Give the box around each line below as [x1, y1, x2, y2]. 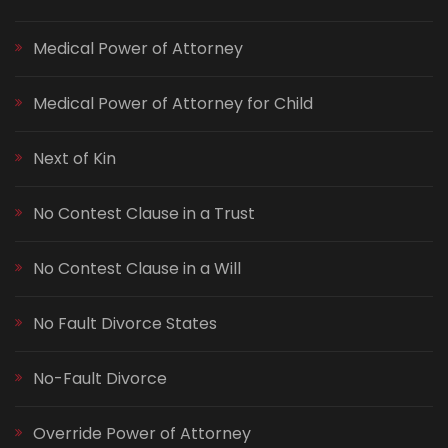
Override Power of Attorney [33, 422, 251, 446]
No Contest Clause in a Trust [33, 202, 255, 226]
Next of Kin [33, 147, 116, 171]
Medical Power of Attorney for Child [33, 92, 313, 116]
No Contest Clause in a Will [33, 257, 241, 281]
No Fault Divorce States [33, 312, 217, 336]
